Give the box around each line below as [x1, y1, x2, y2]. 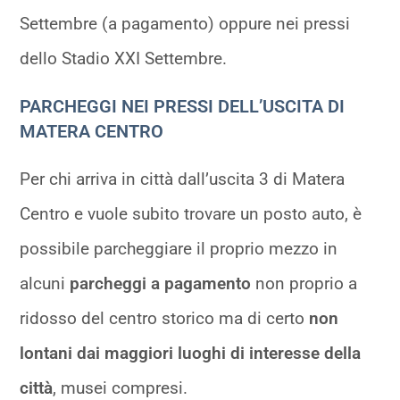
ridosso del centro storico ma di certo [20, 308, 310, 329]
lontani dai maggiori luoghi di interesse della [20, 343, 362, 364]
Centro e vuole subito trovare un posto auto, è [20, 204, 362, 225]
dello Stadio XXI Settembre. [20, 48, 228, 70]
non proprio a [255, 273, 358, 295]
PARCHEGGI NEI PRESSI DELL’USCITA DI [20, 96, 346, 118]
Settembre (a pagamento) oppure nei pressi [20, 13, 351, 35]
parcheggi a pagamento [70, 273, 256, 295]
